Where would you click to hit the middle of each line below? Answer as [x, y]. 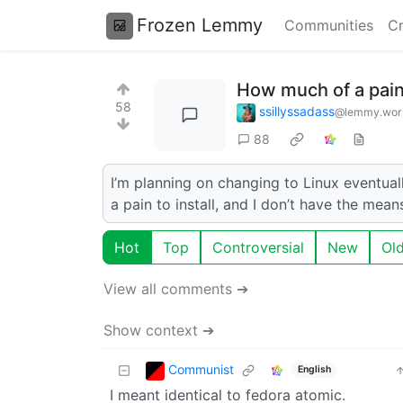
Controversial [258, 247]
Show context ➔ [159, 330]
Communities [329, 25]
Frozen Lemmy [200, 25]
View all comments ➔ [176, 288]
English [314, 370]
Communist [201, 369]
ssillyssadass [297, 111]
